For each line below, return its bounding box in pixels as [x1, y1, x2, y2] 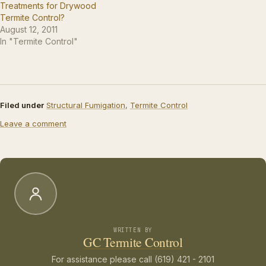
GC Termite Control [83, 233, 183, 251]
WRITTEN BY [113, 226, 153, 235]
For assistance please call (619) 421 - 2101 [52, 254, 214, 264]
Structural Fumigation [46, 100, 125, 110]
